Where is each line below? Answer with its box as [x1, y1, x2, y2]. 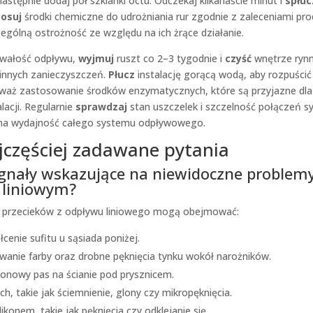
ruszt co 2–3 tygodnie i [113, 52, 225, 65]
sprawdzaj [75, 100, 127, 113]
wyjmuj [78, 52, 114, 65]
